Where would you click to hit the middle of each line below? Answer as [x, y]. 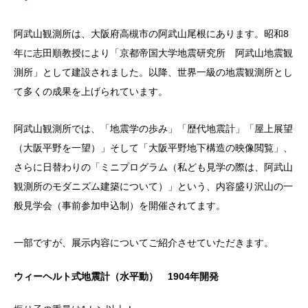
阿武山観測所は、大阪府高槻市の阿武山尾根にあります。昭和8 [151, 34]
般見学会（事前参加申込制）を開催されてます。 [120, 206]
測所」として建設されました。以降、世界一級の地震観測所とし [153, 72]
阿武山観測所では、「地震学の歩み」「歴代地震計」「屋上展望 [153, 129]
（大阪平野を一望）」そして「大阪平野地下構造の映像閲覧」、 [153, 148]
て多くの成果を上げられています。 [91, 91]
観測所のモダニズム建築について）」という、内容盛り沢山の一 [153, 186]
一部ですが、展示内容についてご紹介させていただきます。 [144, 243]
